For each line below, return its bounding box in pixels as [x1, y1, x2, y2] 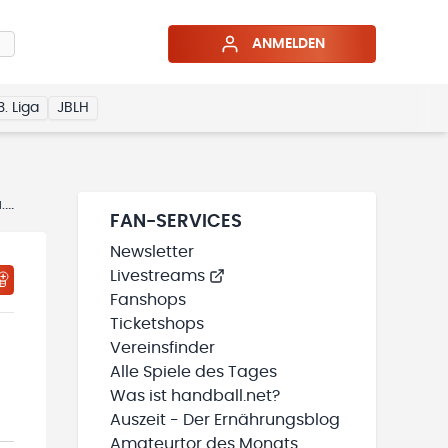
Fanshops [110, 292, 186, 308]
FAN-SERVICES [110, 213, 242, 231]
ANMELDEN [251, 37, 325, 51]
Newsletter [110, 244, 194, 260]
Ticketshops [110, 316, 204, 332]
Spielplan [157, 198, 219, 212]
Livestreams [110, 268, 205, 284]
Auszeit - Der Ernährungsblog [110, 412, 340, 428]
